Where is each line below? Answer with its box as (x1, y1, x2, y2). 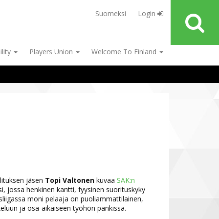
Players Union (29, 46, 75, 56)
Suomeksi (95, 9, 126, 18)
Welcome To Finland (91, 46, 158, 56)
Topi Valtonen (44, 175, 94, 185)
